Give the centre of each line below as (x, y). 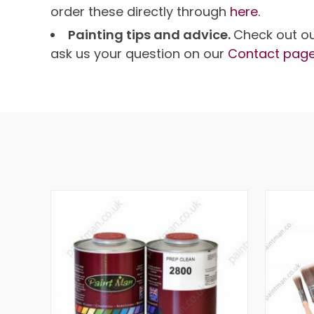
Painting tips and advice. (151, 35)
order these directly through (140, 12)
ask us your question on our (139, 54)
